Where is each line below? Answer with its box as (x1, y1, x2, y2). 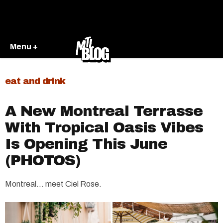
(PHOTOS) (5, 152, 81, 168)
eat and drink (5, 76, 65, 86)
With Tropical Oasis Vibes (5, 119, 203, 135)
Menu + (10, 42, 38, 51)
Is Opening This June (5, 136, 167, 152)
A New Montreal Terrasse (5, 103, 203, 119)
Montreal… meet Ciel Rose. (5, 180, 102, 188)
